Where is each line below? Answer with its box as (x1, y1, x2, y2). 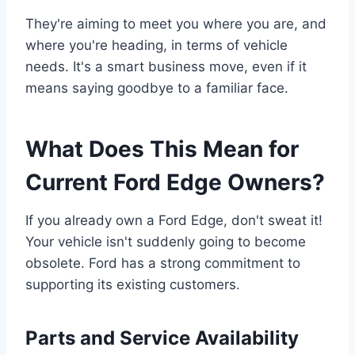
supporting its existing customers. (25, 277, 240, 292)
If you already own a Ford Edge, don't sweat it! (25, 212, 323, 228)
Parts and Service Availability (25, 326, 299, 349)
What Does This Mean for (25, 136, 299, 162)
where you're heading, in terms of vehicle (25, 37, 288, 53)
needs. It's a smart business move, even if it (25, 59, 307, 74)
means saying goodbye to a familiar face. (25, 80, 288, 96)
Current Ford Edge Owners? (25, 169, 325, 196)
